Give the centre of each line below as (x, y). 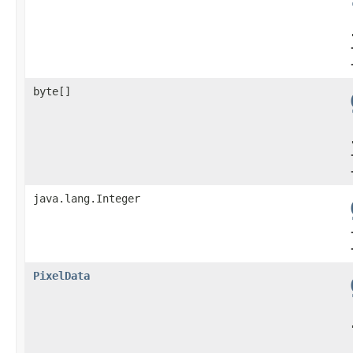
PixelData (61, 275)
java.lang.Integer (87, 198)
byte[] (52, 91)
